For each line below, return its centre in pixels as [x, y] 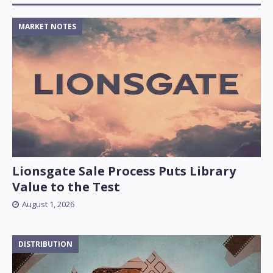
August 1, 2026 [48, 204]
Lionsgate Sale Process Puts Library [124, 171]
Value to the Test [66, 186]
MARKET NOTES [47, 26]
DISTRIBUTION [45, 244]
